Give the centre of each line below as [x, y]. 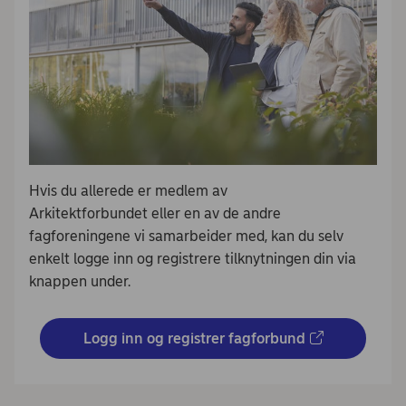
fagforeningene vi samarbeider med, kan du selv [186, 236]
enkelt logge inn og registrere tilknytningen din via [193, 258]
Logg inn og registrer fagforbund [194, 338]
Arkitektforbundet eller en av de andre [155, 213]
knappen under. [80, 281]
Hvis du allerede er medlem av [128, 190]
